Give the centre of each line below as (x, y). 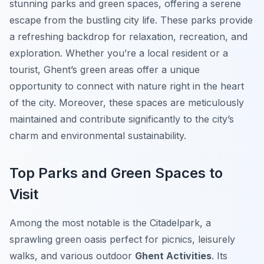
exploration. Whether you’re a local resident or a (119, 53)
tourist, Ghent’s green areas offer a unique (105, 70)
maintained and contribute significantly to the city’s (122, 119)
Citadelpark (175, 223)
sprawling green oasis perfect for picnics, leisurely (122, 240)
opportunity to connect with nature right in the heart (127, 86)
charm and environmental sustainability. (98, 136)
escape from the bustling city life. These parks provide (131, 20)
